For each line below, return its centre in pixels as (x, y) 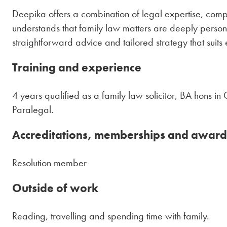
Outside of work (55, 188)
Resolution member (49, 163)
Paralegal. (33, 110)
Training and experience (77, 68)
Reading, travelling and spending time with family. (111, 216)
